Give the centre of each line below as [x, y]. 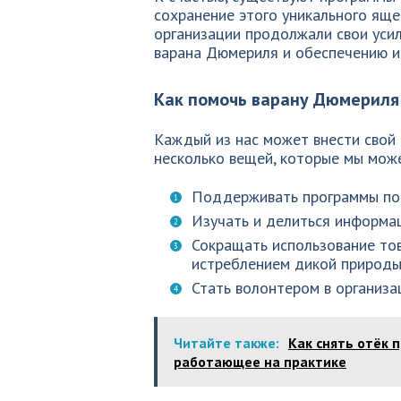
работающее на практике [260, 362]
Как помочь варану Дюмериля [277, 99]
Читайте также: [226, 343]
